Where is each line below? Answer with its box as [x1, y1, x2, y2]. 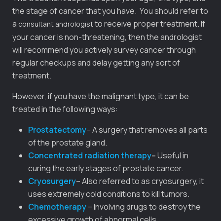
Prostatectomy [28, 124, 86, 135]
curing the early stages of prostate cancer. [28, 162, 184, 174]
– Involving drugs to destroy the [86, 201, 201, 212]
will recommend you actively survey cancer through [12, 44, 196, 55]
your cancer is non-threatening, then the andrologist [12, 31, 202, 42]
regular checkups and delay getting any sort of [12, 57, 180, 68]
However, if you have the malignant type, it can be [12, 90, 189, 102]
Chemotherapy [28, 201, 86, 212]
